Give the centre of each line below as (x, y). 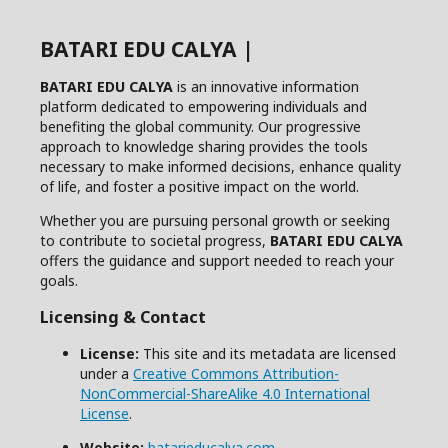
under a (106, 373)
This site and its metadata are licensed (267, 353)
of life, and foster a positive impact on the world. (199, 186)
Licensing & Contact (123, 317)
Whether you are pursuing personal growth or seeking (215, 220)
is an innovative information (266, 86)
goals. (59, 280)
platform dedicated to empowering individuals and (203, 106)
